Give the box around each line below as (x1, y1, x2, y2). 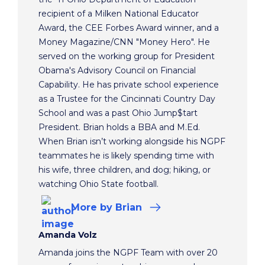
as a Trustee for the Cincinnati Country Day (38, 93, 215, 105)
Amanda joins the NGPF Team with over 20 (38, 247, 218, 258)
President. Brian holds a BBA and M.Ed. (38, 122, 200, 133)
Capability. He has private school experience (38, 79, 219, 91)
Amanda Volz (38, 230, 97, 241)
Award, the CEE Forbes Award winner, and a (38, 22, 219, 34)
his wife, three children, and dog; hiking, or (38, 164, 211, 176)
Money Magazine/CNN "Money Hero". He (38, 37, 210, 48)
